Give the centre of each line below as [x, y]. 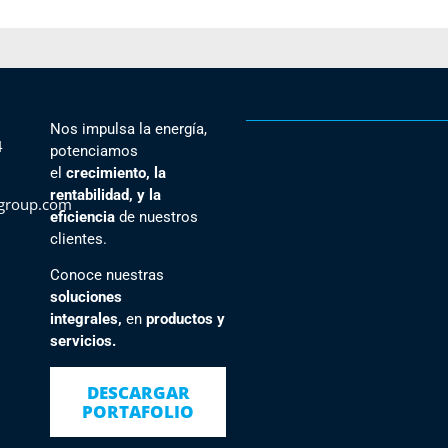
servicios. [83, 341]
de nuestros [157, 216]
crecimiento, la [116, 172]
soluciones [86, 297]
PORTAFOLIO [138, 411]
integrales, [88, 319]
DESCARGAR [138, 392]
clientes [77, 238]
